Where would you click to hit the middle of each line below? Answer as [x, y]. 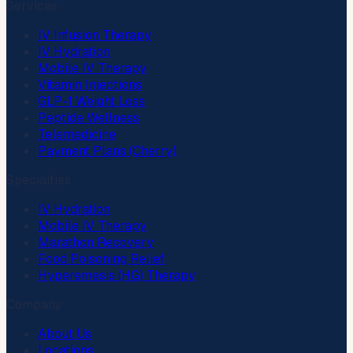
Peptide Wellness [89, 117]
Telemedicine [77, 134]
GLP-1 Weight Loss [91, 101]
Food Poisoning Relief [101, 258]
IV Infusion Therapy [95, 35]
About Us [65, 333]
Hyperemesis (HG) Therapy [117, 275]
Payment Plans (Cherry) [107, 150]
